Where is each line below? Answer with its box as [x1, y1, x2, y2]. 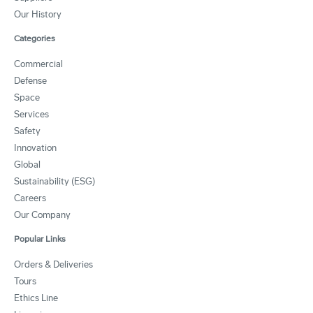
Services [14, 108, 49, 119]
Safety [14, 125, 41, 136]
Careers [14, 192, 46, 203]
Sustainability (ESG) [14, 175, 95, 187]
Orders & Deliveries [14, 259, 93, 270]
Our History [14, 8, 61, 20]
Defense [14, 75, 47, 86]
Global [14, 159, 41, 170]
